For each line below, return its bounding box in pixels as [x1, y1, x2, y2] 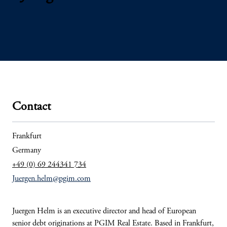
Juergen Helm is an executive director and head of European [12, 207, 196, 215]
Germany [12, 146, 41, 155]
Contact [12, 101, 51, 113]
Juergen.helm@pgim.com [12, 175, 91, 183]
